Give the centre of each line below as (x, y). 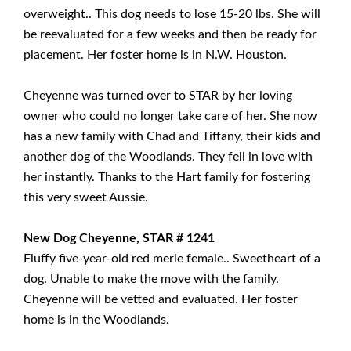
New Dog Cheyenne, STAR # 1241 (119, 238)
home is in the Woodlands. (96, 319)
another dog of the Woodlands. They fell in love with (168, 157)
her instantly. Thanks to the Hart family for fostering (167, 177)
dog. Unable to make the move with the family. (151, 279)
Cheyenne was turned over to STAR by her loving (158, 96)
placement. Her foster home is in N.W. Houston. (155, 55)
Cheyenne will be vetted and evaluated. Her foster (161, 299)
